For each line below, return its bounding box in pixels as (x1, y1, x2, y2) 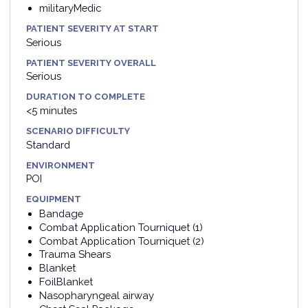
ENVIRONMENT (26, 159, 96, 170)
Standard (26, 138, 71, 151)
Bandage (38, 208, 83, 220)
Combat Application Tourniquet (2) (38, 234, 204, 247)
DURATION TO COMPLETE (26, 91, 146, 102)
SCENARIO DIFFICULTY (26, 126, 131, 136)
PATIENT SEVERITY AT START (26, 23, 159, 34)
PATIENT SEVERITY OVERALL (26, 57, 157, 68)
